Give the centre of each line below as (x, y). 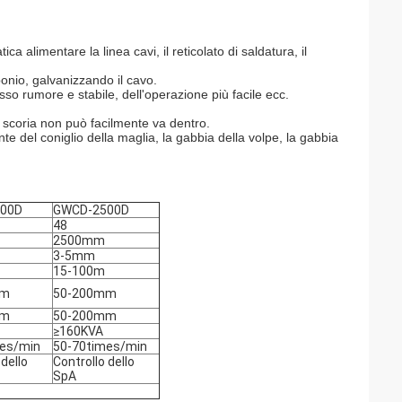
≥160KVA (78, 331)
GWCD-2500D (91, 210)
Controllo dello (94, 362)
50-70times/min (100, 346)
